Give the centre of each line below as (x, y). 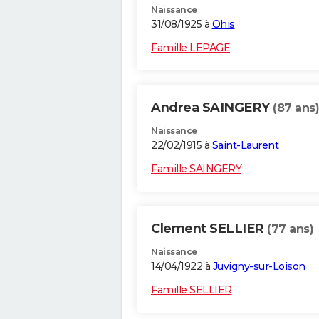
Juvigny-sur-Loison (259, 267)
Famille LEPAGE (190, 48)
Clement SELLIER (209, 229)
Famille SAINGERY (196, 169)
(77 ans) (290, 229)
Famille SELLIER (192, 290)
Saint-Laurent (245, 146)
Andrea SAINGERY (212, 108)
